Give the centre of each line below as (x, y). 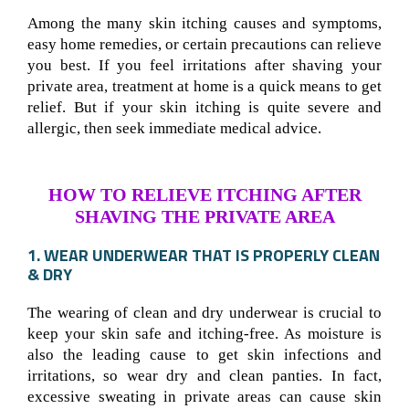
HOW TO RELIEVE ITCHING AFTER (204, 194)
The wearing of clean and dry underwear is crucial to (204, 312)
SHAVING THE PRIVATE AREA (204, 216)
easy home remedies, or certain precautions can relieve (204, 45)
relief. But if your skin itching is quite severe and (204, 108)
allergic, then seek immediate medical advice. (174, 129)
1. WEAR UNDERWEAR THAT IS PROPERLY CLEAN (204, 255)
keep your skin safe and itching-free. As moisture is (204, 333)
